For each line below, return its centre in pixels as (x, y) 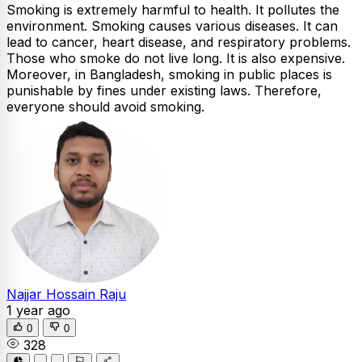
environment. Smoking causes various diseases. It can (172, 26)
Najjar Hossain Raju (66, 295)
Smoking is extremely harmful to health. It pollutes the (173, 10)
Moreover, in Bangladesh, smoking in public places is (169, 75)
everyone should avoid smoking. (105, 107)
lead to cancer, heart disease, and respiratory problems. (179, 42)
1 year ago (38, 311)
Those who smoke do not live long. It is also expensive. (176, 59)
